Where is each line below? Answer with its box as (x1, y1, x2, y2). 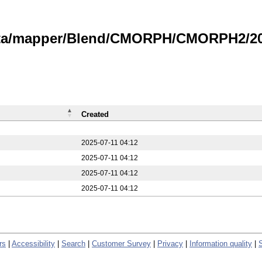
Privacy (157, 239, 183, 248)
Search (61, 239, 85, 248)
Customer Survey (92, 239, 151, 248)
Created (81, 110, 109, 119)
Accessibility (12, 239, 55, 248)
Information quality (189, 239, 252, 248)
